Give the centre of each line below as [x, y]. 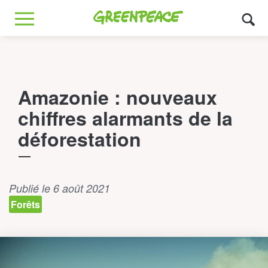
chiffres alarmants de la [125, 118]
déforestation [80, 139]
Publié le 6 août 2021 [60, 188]
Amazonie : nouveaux [118, 97]
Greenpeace [119, 14]
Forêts [25, 204]
